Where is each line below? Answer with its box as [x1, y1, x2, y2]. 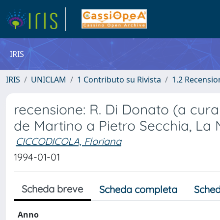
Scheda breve [22, 183, 83, 195]
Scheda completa [99, 183, 177, 195]
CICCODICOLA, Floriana [16, 135, 121, 147]
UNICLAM [31, 74, 66, 85]
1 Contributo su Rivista [77, 74, 161, 85]
